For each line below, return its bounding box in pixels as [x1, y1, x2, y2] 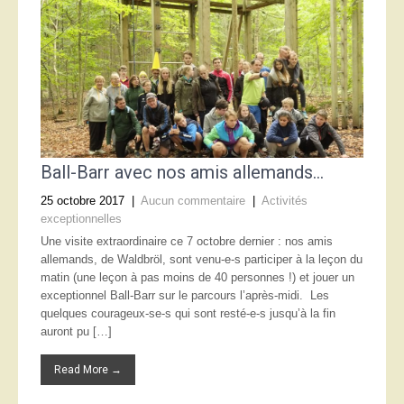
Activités [262, 194, 308, 207]
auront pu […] [41, 325, 112, 338]
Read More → [54, 363, 122, 376]
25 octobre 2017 [41, 194, 124, 207]
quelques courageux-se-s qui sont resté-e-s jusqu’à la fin [41, 307, 335, 320]
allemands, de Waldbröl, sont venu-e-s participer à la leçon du [41, 252, 363, 266]
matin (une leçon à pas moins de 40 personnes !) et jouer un [41, 271, 354, 284]
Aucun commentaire [141, 194, 245, 207]
